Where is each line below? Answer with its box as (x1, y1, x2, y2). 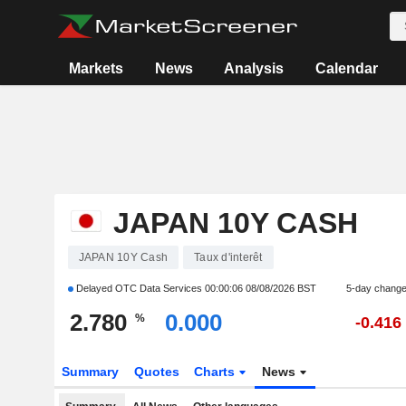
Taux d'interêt (194, 251, 263, 264)
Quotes (133, 364, 179, 379)
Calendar (314, 61, 378, 76)
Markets (69, 61, 124, 76)
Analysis (224, 61, 285, 76)
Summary (61, 364, 119, 379)
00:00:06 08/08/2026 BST (204, 283, 316, 294)
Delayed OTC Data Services (72, 283, 205, 294)
